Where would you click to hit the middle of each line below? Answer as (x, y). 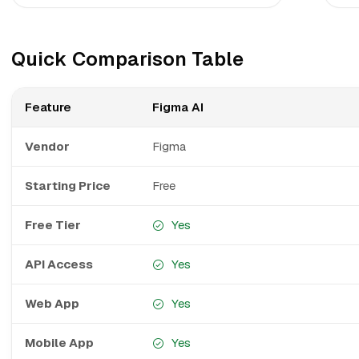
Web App (52, 303)
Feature (48, 107)
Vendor (47, 146)
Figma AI (178, 107)
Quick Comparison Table (127, 59)
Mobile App (59, 343)
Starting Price (68, 186)
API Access (59, 264)
